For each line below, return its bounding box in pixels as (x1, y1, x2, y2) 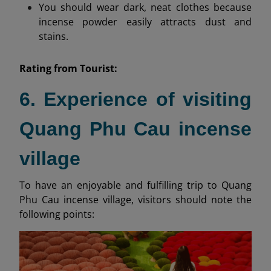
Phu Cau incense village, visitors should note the (19, 192, 252, 206)
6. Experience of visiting (19, 88, 252, 110)
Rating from (19, 62, 77, 76)
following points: (19, 207, 94, 221)
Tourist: (77, 62, 117, 76)
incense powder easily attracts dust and (39, 15, 252, 28)
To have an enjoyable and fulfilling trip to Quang (19, 178, 252, 192)
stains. (39, 29, 68, 43)
